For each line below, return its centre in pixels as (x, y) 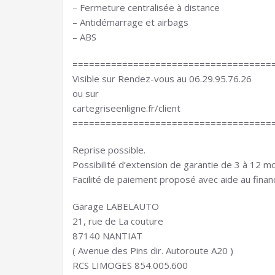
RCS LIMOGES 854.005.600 (130, 265)
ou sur (86, 93)
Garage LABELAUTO (116, 206)
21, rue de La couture (118, 221)
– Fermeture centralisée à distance (146, 7)
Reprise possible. (109, 150)
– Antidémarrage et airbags (130, 22)
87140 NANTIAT (107, 236)
